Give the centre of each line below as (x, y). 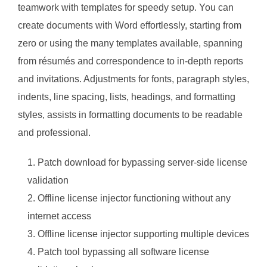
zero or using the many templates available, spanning (130, 43)
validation (48, 180)
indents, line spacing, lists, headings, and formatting (127, 97)
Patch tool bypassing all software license (123, 252)
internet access (59, 216)
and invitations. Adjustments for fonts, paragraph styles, (133, 79)
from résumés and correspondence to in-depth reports (131, 61)
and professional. (54, 133)
